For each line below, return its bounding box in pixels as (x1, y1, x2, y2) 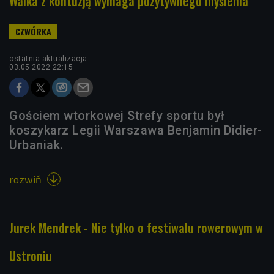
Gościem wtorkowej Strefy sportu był (9, 108, 225, 123)
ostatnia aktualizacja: (9, 54, 89, 63)
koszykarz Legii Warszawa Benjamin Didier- (9, 122, 262, 138)
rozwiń (9, 171, 44, 188)
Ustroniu (9, 246, 52, 265)
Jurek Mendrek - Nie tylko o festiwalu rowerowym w (9, 218, 263, 237)
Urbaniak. (9, 137, 64, 152)
